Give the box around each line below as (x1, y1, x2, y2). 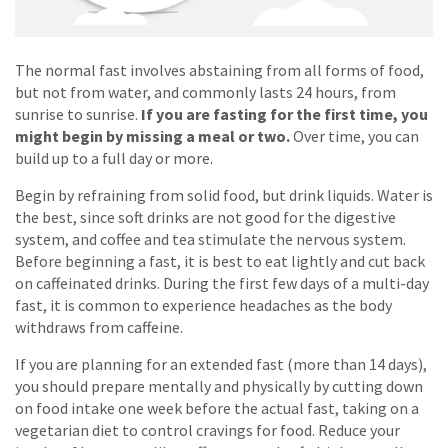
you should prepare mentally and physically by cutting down (15, 375, 423, 396)
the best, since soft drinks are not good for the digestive (15, 206, 396, 227)
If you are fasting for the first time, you (141, 103, 428, 124)
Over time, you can (290, 125, 419, 146)
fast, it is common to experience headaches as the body (15, 294, 392, 315)
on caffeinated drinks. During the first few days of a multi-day (15, 272, 429, 293)
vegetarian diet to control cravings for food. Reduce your (15, 419, 400, 440)
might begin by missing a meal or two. (15, 125, 290, 146)
